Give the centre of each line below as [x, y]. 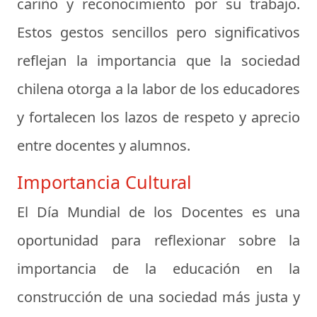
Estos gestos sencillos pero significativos [158, 33]
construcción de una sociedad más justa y [158, 297]
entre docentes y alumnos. [104, 146]
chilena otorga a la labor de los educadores [158, 89]
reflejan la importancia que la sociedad [158, 61]
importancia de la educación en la [158, 269]
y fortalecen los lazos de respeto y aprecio [158, 117]
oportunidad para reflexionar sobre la [158, 241]
